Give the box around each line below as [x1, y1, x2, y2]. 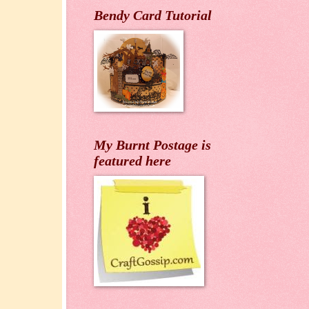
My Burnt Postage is [94, 137, 211, 153]
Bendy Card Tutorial [94, 8, 212, 23]
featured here [94, 153, 171, 169]
